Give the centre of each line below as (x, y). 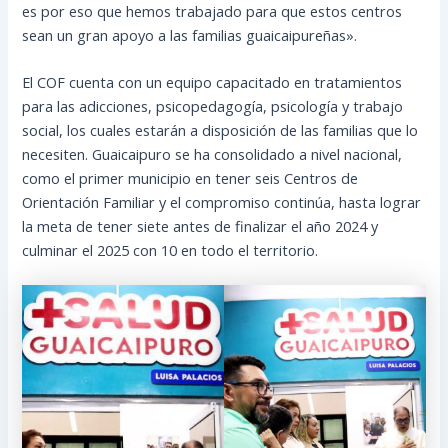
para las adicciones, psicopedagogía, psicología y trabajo (213, 105)
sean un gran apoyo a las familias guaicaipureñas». (190, 34)
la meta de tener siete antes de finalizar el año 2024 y (200, 225)
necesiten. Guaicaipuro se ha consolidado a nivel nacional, (212, 153)
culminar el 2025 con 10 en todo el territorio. (170, 249)
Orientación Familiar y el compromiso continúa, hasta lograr (222, 201)
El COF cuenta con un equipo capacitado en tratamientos (212, 81)
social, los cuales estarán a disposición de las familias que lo (220, 129)
